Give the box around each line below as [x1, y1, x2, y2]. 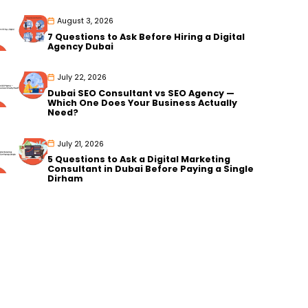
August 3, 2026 [57, 16, 114, 27]
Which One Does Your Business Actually [47, 97, 238, 109]
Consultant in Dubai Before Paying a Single [47, 163, 254, 175]
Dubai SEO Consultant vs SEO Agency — [47, 87, 235, 100]
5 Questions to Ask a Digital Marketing [47, 153, 231, 166]
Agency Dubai [47, 40, 114, 52]
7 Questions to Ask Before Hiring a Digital [47, 30, 245, 43]
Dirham [47, 173, 84, 185]
